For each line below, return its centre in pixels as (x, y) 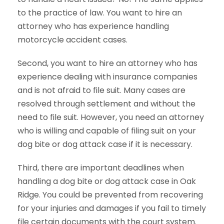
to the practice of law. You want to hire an (100, 13)
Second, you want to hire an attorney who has (107, 63)
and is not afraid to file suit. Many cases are (101, 90)
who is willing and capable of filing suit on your (107, 131)
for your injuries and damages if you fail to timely (112, 208)
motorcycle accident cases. (72, 40)
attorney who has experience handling (93, 26)
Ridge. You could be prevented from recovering (110, 195)
